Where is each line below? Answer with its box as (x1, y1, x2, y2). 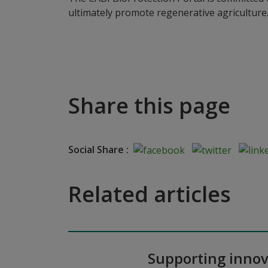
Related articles (68, 179, 231, 209)
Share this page (68, 90, 230, 120)
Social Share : (68, 142, 129, 156)
